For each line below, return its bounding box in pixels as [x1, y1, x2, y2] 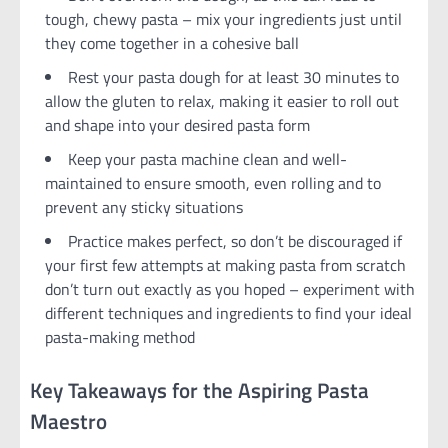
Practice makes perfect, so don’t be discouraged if [68, 229, 402, 254]
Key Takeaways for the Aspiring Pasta [30, 374, 369, 407]
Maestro [30, 405, 107, 438]
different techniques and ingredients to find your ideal [45, 301, 412, 326]
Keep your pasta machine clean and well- [68, 147, 347, 172]
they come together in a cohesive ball [45, 31, 299, 56]
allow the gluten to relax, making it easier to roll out [45, 89, 399, 114]
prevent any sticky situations [45, 195, 243, 220]
